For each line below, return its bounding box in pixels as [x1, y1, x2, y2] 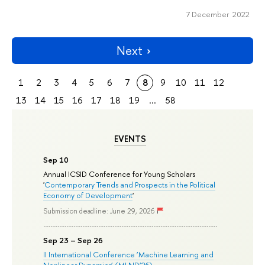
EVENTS [114, 132, 146, 145]
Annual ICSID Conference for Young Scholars [43, 168, 196, 179]
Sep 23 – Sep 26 [43, 235, 104, 246]
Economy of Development [43, 189, 133, 201]
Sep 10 [43, 154, 69, 165]
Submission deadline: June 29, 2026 [43, 206, 155, 216]
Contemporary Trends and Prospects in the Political [44, 179, 216, 190]
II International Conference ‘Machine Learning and [43, 249, 214, 260]
